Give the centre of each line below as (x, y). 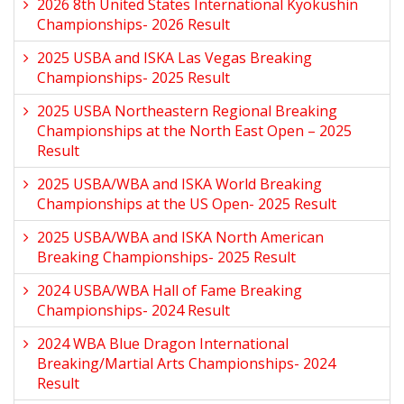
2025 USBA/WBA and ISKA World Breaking (179, 184)
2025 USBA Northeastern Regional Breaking (187, 111)
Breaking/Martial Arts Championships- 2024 (186, 363)
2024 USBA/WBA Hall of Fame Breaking (170, 290)
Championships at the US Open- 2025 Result (187, 204)
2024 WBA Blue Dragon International (163, 344)
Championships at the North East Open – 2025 (194, 131)
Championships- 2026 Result (133, 24)
